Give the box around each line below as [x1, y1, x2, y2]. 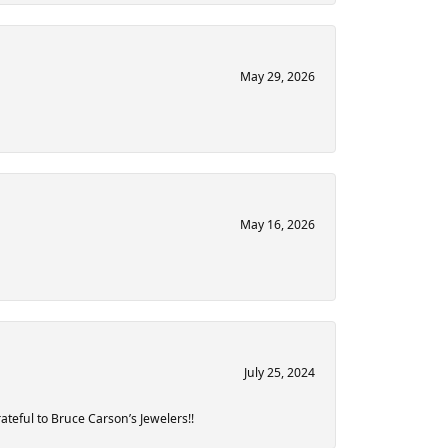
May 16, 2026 [240, 216, 315, 234]
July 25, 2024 [244, 364, 315, 382]
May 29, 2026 [240, 68, 315, 86]
